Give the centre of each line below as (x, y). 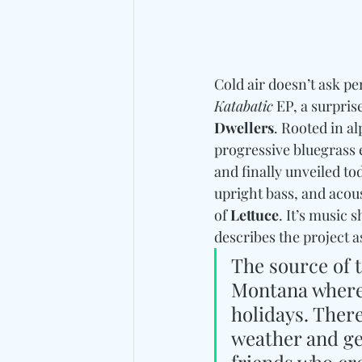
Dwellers (244, 127)
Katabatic (244, 105)
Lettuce (255, 215)
